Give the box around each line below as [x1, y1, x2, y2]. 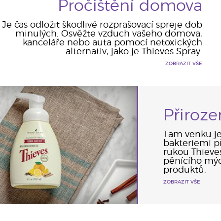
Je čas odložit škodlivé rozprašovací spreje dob [1, 21, 202, 30]
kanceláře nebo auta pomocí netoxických [22, 38, 202, 47]
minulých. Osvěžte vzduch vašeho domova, [15, 30, 202, 38]
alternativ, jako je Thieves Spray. [65, 47, 202, 56]
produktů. [163, 166, 207, 175]
